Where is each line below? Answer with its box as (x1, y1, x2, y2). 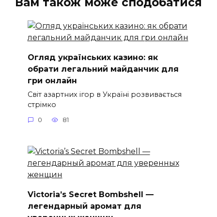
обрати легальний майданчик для (27, 64, 179, 74)
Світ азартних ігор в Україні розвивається (27, 90, 182, 99)
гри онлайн (27, 76, 77, 85)
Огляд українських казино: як (27, 52, 158, 62)
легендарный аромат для (27, 201, 141, 211)
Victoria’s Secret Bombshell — (27, 189, 154, 199)
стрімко (27, 100, 56, 109)
